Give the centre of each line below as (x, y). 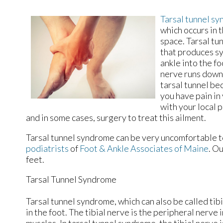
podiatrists (47, 149)
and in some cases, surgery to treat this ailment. (116, 118)
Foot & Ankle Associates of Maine (144, 149)
